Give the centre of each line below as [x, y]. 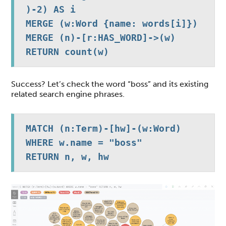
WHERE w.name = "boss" [84, 142]
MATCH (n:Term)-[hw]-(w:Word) [103, 128]
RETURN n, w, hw [67, 156]
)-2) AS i [50, 9]
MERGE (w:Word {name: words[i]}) [111, 23]
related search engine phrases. [68, 94]
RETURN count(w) [67, 51]
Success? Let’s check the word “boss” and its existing [110, 84]
